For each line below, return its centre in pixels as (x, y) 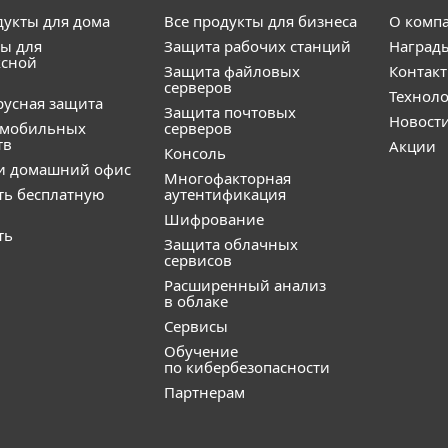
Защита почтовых (230, 112)
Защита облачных (231, 244)
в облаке (196, 301)
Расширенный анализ (245, 285)
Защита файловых (232, 71)
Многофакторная (227, 178)
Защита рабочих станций (257, 46)
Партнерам (204, 392)
